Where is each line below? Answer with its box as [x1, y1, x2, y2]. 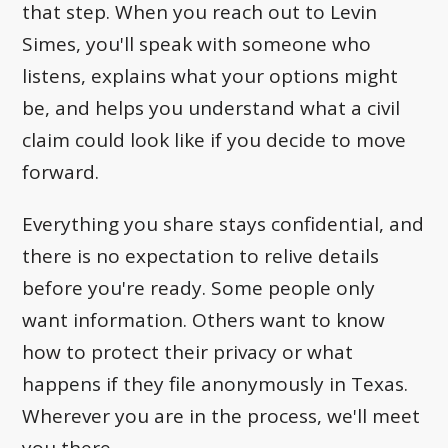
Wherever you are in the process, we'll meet [22, 402, 421, 429]
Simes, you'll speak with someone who [22, 30, 372, 57]
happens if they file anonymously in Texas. [22, 370, 409, 397]
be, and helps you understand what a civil [22, 94, 401, 121]
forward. [22, 158, 100, 185]
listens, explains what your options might [22, 62, 399, 89]
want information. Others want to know [22, 306, 386, 333]
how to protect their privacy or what [22, 338, 354, 365]
